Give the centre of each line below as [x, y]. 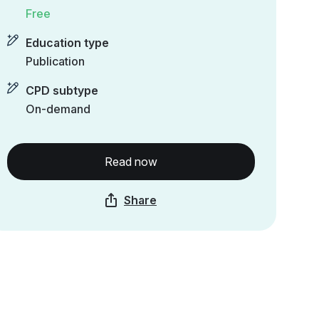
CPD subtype [62, 90]
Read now [131, 162]
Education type [67, 43]
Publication [55, 61]
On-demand [58, 109]
